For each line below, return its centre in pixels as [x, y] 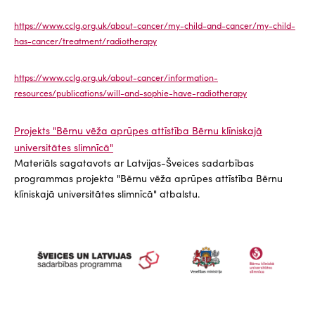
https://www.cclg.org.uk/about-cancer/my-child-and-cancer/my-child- [155, 25]
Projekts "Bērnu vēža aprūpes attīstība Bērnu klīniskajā [138, 130]
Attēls [27, 230]
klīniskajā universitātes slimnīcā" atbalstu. [108, 194]
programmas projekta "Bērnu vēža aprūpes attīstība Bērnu [148, 178]
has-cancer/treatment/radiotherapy [85, 41]
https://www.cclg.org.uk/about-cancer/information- [116, 77]
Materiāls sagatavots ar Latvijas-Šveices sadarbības [134, 163]
